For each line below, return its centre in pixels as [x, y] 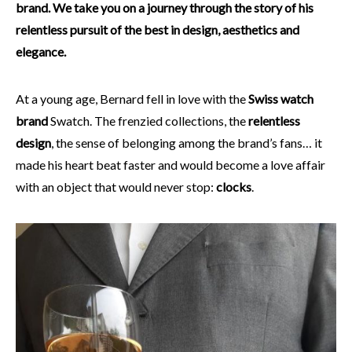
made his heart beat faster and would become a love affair [170, 164]
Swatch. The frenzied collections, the [148, 120]
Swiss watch [281, 98]
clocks [234, 186]
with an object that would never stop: [116, 186]
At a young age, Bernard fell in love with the [132, 98]
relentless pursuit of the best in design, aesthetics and [158, 29]
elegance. [41, 51]
